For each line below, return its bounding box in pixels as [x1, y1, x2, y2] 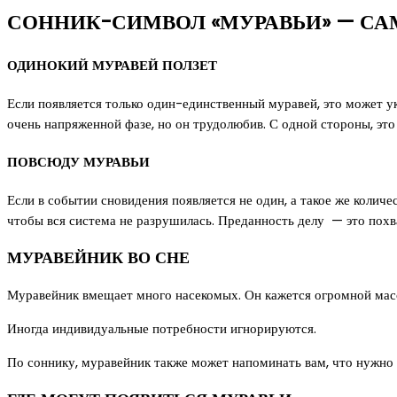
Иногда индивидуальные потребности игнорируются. [7, 319, 316, 339]
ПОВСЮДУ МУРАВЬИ [7, 152, 150, 172]
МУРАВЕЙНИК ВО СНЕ [7, 246, 190, 269]
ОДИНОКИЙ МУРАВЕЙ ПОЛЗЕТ [7, 56, 217, 75]
